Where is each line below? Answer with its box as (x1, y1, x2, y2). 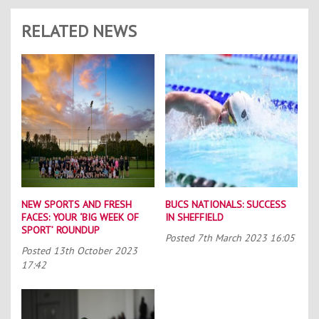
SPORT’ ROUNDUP (21, 223, 100, 236)
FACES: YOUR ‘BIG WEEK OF (21, 210, 139, 224)
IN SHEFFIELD (164, 210, 224, 224)
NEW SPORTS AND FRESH (21, 197, 132, 211)
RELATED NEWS (21, 20, 137, 43)
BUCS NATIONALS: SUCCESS (164, 197, 286, 211)
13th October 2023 (53, 244, 137, 257)
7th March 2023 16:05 (197, 231, 295, 244)
